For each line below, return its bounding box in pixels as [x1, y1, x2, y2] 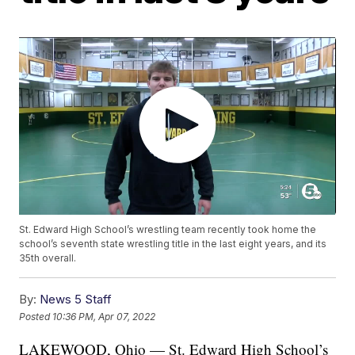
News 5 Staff [40, 292, 113, 307]
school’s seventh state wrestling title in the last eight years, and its [19, 238, 327, 250]
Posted [19, 310, 53, 323]
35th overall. [19, 252, 77, 265]
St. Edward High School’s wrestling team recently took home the [19, 223, 317, 236]
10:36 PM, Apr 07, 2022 [52, 310, 156, 323]
